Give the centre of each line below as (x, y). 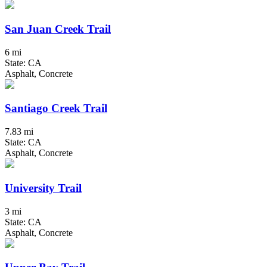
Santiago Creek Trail (56, 108)
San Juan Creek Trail (58, 29)
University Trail (43, 188)
